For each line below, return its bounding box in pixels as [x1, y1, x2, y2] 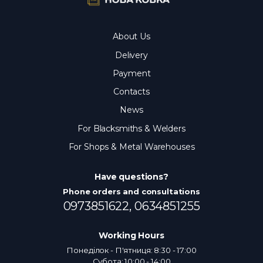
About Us [113, 31, 150, 42]
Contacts [113, 86, 150, 97]
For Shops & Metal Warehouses [68, 141, 195, 152]
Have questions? [95, 171, 168, 182]
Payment [112, 68, 151, 79]
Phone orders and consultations [63, 186, 200, 196]
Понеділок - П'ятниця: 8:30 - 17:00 [66, 245, 197, 255]
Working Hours [99, 230, 164, 241]
